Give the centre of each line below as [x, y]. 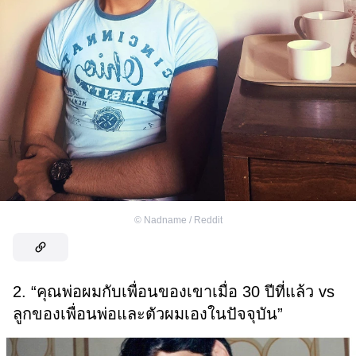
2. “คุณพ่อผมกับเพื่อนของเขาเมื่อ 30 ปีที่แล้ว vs [174, 292]
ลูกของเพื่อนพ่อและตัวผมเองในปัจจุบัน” [148, 314]
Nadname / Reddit [183, 221]
